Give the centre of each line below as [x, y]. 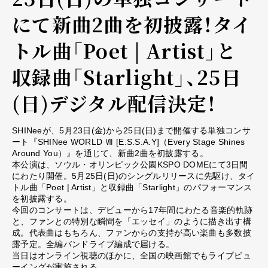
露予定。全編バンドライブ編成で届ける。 [93, 244]
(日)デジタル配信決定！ [115, 103]
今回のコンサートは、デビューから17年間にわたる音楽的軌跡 [133, 210]
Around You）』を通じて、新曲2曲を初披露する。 [110, 153]
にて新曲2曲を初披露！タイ [132, 24]
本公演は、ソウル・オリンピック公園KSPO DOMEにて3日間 [130, 164]
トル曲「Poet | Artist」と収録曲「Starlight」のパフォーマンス [132, 187]
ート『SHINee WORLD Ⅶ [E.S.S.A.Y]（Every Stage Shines [129, 141]
